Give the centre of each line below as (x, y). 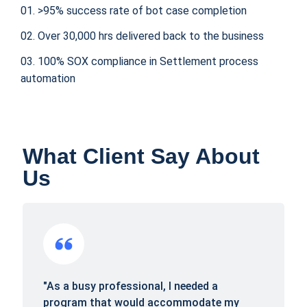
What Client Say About (141, 156)
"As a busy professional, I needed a (131, 286)
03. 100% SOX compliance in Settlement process (139, 61)
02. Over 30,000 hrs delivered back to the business (142, 36)
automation (48, 78)
